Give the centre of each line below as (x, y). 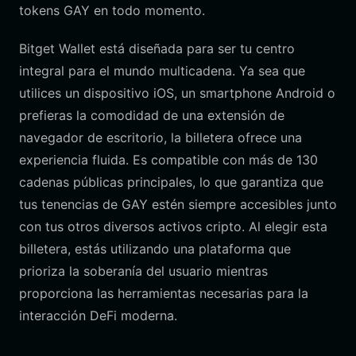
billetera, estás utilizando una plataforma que (155, 249)
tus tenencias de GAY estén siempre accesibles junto (178, 204)
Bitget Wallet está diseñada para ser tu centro (157, 48)
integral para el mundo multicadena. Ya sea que (162, 71)
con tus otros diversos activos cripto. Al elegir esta (173, 226)
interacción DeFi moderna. (98, 315)
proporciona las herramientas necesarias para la (164, 293)
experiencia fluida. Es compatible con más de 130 (168, 160)
